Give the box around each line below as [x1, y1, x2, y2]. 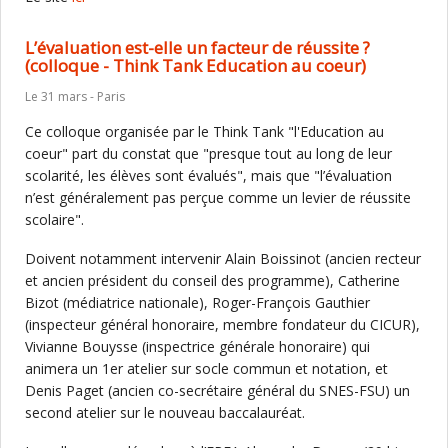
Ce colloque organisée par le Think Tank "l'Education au [25, 122, 384, 141]
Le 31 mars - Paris [25, 88, 125, 105]
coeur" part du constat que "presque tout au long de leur [25, 144, 392, 163]
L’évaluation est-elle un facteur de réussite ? [25, 36, 370, 59]
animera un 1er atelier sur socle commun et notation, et [25, 359, 388, 378]
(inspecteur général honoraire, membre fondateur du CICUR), [25, 315, 420, 334]
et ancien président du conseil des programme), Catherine [25, 271, 400, 290]
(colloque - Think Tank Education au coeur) [25, 54, 366, 77]
